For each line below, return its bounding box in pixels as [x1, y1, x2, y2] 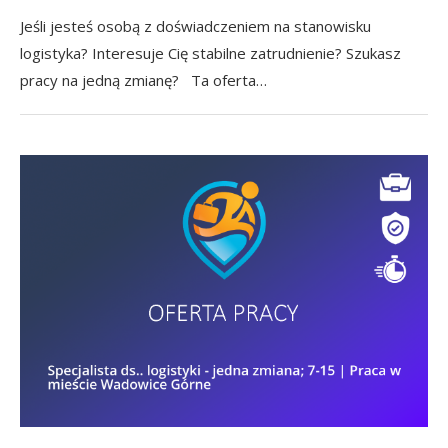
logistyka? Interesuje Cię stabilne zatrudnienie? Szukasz [20, 43, 401, 63]
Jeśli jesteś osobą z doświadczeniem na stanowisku [20, 16, 371, 36]
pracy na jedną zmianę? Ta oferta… [20, 70, 267, 90]
